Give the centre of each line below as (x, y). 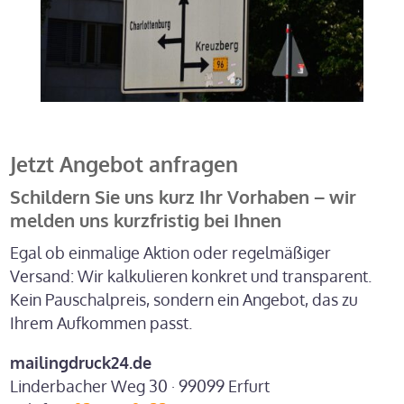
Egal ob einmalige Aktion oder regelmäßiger (171, 252)
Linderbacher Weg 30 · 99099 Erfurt (140, 386)
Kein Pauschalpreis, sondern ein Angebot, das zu (184, 299)
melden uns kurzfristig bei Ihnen (146, 220)
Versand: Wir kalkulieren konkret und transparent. (191, 275)
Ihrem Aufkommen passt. (101, 322)
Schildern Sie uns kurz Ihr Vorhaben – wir (184, 196)
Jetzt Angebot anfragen (124, 163)
